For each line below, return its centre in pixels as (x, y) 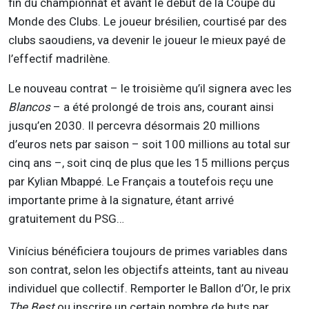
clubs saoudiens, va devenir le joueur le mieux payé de (147, 40)
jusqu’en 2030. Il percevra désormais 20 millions (134, 125)
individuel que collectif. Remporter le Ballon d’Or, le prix (149, 288)
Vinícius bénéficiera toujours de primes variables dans (148, 251)
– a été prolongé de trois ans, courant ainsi (162, 107)
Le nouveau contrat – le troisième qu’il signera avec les (150, 88)
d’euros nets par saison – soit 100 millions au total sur (149, 144)
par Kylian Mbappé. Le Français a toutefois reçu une (141, 181)
